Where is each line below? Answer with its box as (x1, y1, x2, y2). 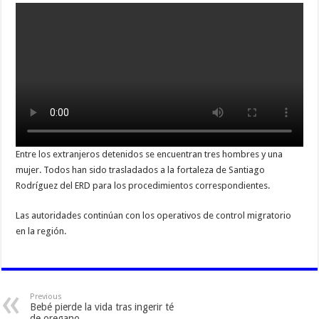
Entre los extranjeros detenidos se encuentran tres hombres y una (16, 148, 283, 159)
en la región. (16, 225, 67, 236)
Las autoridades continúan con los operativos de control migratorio (16, 209, 292, 221)
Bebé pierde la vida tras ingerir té (30, 300, 174, 313)
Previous (30, 291, 63, 301)
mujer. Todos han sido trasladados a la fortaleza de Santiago (16, 164, 266, 175)
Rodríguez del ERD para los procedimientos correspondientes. (16, 179, 271, 191)
